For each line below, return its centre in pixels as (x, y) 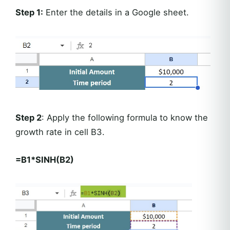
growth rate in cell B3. (60, 132)
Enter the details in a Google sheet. (116, 12)
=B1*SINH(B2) (45, 159)
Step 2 (28, 117)
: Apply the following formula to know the (125, 117)
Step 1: (29, 12)
